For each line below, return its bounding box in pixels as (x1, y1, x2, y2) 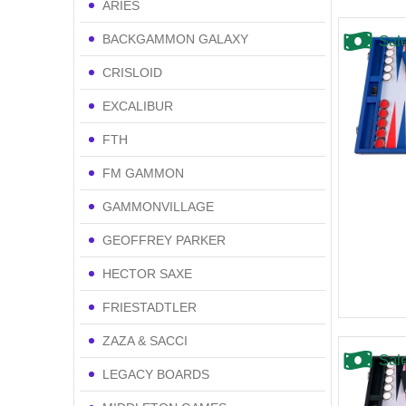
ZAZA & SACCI (101, 333, 188, 348)
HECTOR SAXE (101, 266, 192, 281)
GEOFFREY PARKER (101, 232, 226, 247)
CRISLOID (101, 64, 162, 80)
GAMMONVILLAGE (101, 198, 214, 214)
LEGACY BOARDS (101, 366, 209, 382)
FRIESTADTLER (101, 299, 197, 314)
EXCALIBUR (101, 98, 173, 113)
